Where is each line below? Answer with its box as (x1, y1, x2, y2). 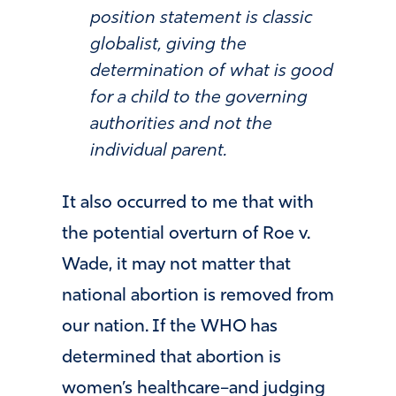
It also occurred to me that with (62, 194, 314, 213)
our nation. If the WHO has (62, 318, 278, 337)
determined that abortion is (62, 349, 281, 368)
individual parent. (90, 142, 227, 161)
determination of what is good (90, 63, 333, 81)
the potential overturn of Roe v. (62, 225, 310, 244)
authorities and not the (90, 116, 272, 134)
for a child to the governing (90, 89, 308, 108)
